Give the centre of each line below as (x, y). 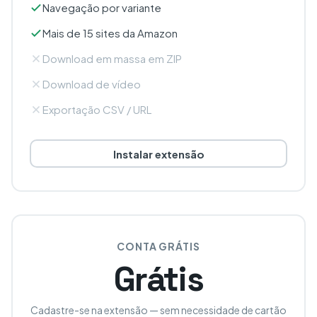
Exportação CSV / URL (97, 109)
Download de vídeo (92, 84)
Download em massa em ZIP (112, 58)
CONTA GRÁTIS (158, 246)
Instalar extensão (158, 154)
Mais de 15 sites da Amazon (110, 33)
